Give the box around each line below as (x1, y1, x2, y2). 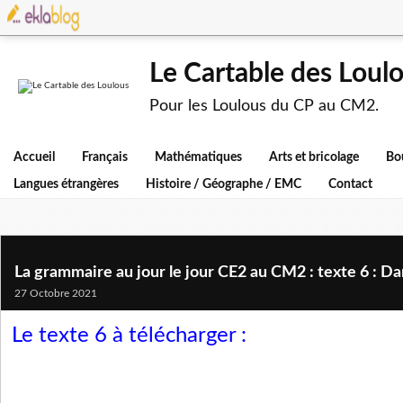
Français (82, 151, 128, 164)
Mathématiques (155, 151, 242, 164)
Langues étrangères (13, 178, 119, 191)
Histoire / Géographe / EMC (146, 178, 301, 191)
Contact (328, 178, 372, 191)
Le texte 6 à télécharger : (12, 325, 252, 346)
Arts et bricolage (269, 151, 359, 164)
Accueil (13, 151, 55, 164)
